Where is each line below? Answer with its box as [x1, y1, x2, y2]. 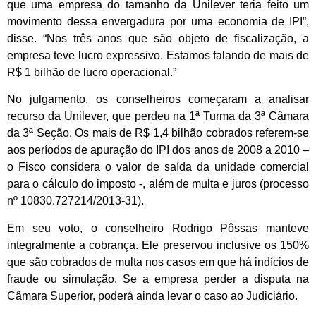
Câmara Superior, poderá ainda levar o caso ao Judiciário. [7, 289, 298, 302]
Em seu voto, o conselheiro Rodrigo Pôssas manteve [7, 221, 309, 234]
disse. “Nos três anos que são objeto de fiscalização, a [7, 32, 309, 44]
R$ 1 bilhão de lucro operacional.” [7, 66, 176, 78]
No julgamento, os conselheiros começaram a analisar [7, 93, 309, 106]
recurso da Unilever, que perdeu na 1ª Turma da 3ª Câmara [7, 110, 309, 123]
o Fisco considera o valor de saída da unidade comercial [7, 161, 309, 174]
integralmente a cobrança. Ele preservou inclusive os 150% [7, 238, 309, 251]
